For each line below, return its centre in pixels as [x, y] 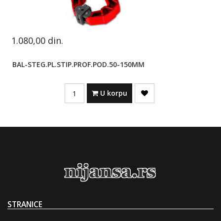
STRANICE [25, 205]
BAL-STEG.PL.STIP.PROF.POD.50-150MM [79, 65]
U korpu [112, 93]
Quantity [78, 87]
